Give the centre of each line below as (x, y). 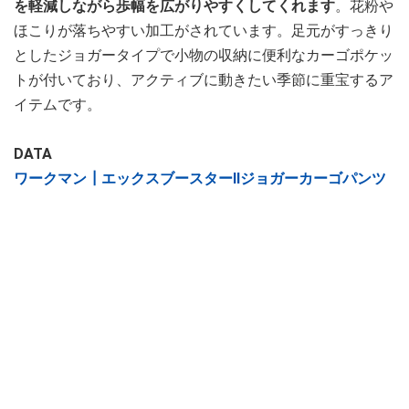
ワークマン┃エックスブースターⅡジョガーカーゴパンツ (200, 179)
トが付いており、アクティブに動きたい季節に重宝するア (204, 80)
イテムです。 (58, 105)
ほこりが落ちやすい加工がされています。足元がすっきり (204, 31)
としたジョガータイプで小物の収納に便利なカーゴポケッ (204, 56)
